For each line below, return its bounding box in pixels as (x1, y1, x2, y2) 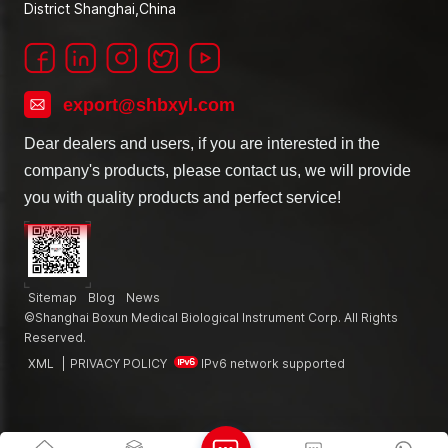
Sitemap (28, 289, 77, 305)
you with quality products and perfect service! (24, 188, 341, 206)
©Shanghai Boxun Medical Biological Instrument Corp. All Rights (24, 309, 398, 325)
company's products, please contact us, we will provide (24, 161, 411, 179)
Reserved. (24, 329, 86, 345)
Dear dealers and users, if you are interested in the (24, 134, 380, 152)
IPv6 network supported (201, 355, 346, 371)
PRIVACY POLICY (70, 355, 167, 371)
